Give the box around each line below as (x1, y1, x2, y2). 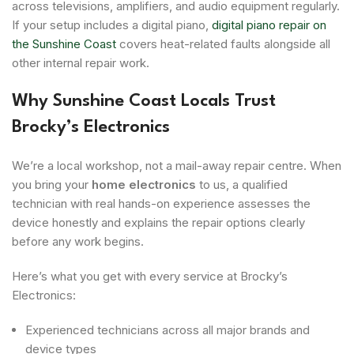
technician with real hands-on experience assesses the (12, 195, 311, 211)
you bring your (12, 176, 92, 192)
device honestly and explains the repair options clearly (12, 214, 305, 230)
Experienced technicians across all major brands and (25, 322, 310, 337)
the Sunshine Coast (12, 36, 116, 51)
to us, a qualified (196, 176, 288, 192)
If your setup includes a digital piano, (12, 17, 209, 32)
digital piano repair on (209, 17, 326, 32)
